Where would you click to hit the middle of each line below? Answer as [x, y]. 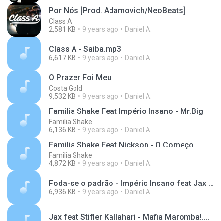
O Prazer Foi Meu [80, 78]
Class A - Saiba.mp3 [85, 49]
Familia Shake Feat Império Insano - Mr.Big [126, 111]
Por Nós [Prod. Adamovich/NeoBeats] [117, 11]
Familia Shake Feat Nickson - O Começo [121, 145]
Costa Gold [66, 88]
